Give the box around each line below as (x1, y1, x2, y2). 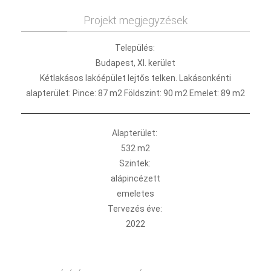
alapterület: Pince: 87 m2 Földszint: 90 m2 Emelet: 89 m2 (26, 88, 245, 98)
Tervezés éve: (107, 204, 164, 214)
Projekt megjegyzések (83, 14, 188, 27)
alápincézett (111, 174, 160, 183)
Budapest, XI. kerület (96, 58, 175, 68)
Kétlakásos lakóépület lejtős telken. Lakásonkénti (40, 73, 231, 83)
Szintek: (119, 158, 152, 168)
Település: (114, 43, 157, 53)
